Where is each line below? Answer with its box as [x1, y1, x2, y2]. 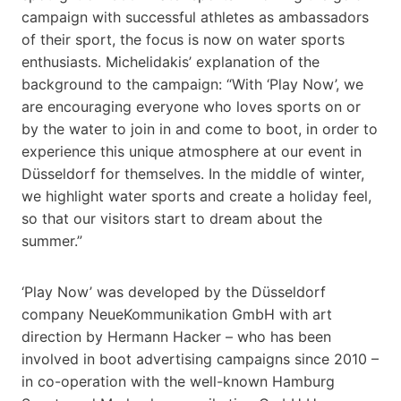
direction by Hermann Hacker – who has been [21, 327, 331, 346]
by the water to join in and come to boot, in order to [21, 119, 378, 138]
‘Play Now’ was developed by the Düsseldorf [21, 282, 326, 301]
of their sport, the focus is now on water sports [21, 30, 345, 48]
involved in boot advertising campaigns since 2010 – [21, 349, 379, 368]
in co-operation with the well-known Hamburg [21, 371, 335, 390]
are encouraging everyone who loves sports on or [21, 97, 361, 115]
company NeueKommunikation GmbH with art [21, 304, 332, 323]
